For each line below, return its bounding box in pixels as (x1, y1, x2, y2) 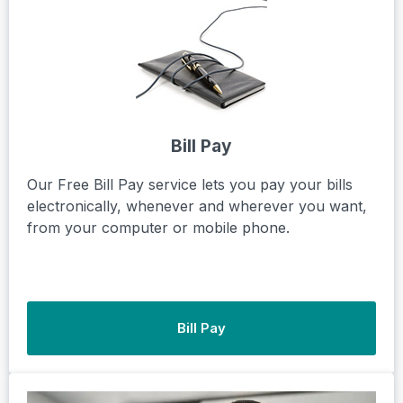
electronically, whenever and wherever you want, (27, 196, 367, 215)
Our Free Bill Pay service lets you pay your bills (27, 175, 353, 193)
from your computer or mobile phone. (27, 218, 290, 237)
